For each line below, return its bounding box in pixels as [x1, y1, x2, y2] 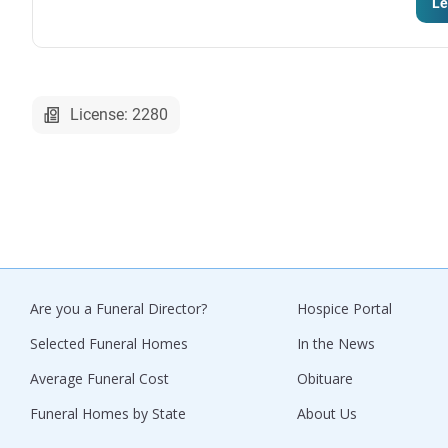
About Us [297, 404, 357, 423]
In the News [297, 334, 375, 353]
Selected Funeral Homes [30, 334, 188, 353]
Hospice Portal [297, 299, 392, 318]
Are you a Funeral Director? [30, 299, 207, 318]
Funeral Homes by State [30, 404, 186, 423]
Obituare [297, 369, 353, 388]
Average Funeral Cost [30, 369, 169, 388]
